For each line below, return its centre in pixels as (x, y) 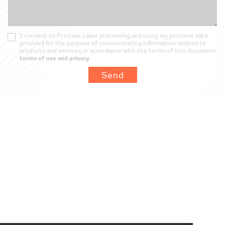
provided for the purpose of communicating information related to (113, 43)
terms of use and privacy (54, 58)
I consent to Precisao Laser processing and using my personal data (114, 36)
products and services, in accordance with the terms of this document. (118, 51)
